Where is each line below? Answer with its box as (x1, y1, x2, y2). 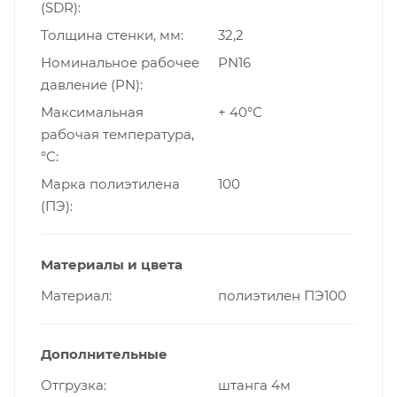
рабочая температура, (41, 125, 194, 143)
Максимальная (41, 103, 144, 121)
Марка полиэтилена (41, 175, 180, 192)
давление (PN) (41, 75, 140, 93)
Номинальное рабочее (41, 53, 199, 71)
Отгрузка (41, 376, 104, 393)
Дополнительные (41, 345, 167, 362)
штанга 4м (218, 376, 291, 393)
